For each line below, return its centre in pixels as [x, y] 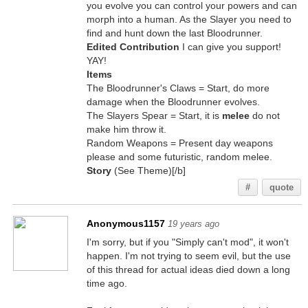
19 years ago [193, 224]
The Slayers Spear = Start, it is [154, 115]
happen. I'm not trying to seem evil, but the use [188, 256]
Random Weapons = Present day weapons [179, 143]
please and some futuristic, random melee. [179, 157]
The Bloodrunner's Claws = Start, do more [178, 88]
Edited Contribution [133, 47]
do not [264, 115]
